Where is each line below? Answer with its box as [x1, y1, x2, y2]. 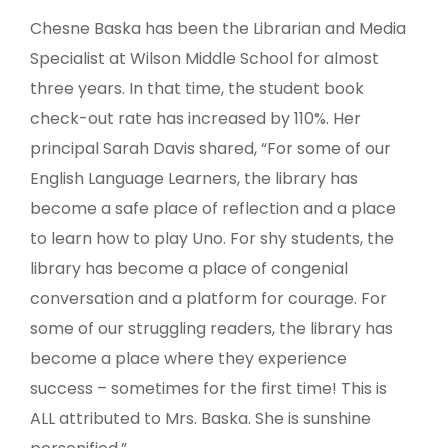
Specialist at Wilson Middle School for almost [30, 47, 379, 71]
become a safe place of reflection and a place [30, 197, 396, 221]
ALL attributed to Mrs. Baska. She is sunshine [30, 407, 371, 431]
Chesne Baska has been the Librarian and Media [30, 17, 406, 41]
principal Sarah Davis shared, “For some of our [30, 137, 391, 161]
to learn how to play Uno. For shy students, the [30, 227, 394, 251]
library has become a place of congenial [30, 257, 348, 281]
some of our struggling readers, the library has [30, 317, 393, 341]
